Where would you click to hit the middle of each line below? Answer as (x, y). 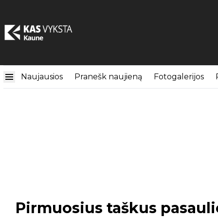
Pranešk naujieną (108, 77)
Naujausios (42, 77)
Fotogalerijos (179, 77)
